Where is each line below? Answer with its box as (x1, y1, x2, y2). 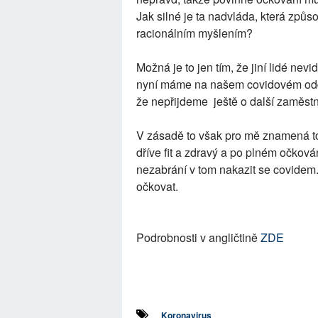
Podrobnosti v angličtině (136, 229, 261, 246)
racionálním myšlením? (136, 25, 253, 41)
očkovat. (136, 178, 178, 194)
